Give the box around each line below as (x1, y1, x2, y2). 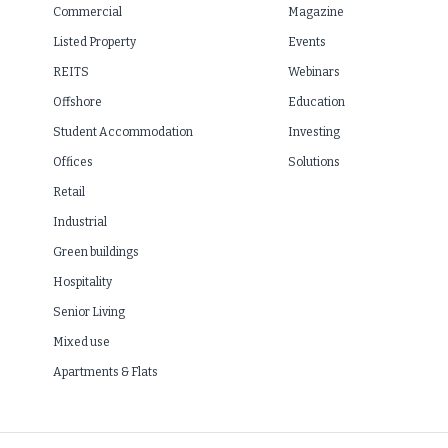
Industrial (53, 215, 108, 229)
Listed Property (53, 35, 137, 49)
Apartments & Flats (53, 365, 159, 379)
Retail (53, 185, 86, 199)
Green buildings (53, 245, 140, 259)
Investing (287, 125, 340, 139)
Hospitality (53, 275, 113, 289)
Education (287, 95, 345, 109)
